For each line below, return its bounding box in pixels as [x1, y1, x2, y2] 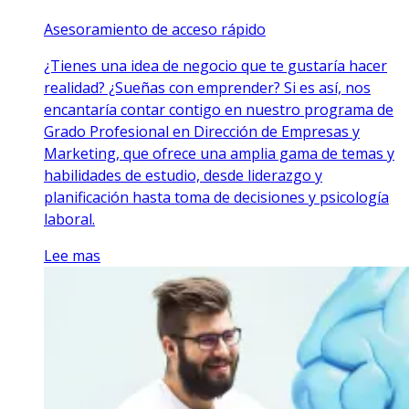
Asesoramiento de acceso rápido [44, 18, 266, 39]
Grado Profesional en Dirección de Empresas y [44, 121, 360, 142]
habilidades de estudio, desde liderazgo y [44, 164, 322, 185]
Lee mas [44, 245, 100, 266]
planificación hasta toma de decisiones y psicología [44, 186, 389, 207]
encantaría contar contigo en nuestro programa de [44, 99, 393, 120]
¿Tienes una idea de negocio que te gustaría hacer [44, 55, 387, 76]
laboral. [44, 208, 95, 229]
